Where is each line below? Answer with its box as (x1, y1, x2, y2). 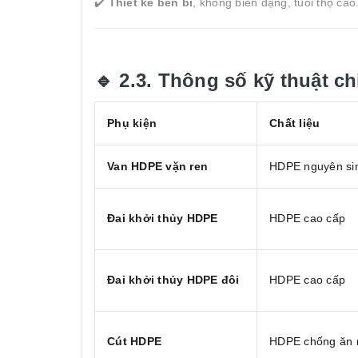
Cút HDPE (107, 335, 161, 348)
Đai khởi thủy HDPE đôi (107, 273, 240, 287)
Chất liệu (269, 117, 320, 130)
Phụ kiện (107, 117, 157, 130)
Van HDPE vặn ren (107, 160, 208, 173)
